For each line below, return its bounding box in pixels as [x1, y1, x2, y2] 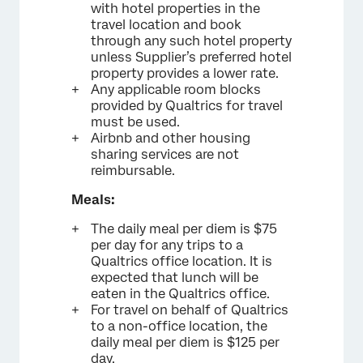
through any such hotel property [91, 33, 292, 49]
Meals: [71, 192, 115, 207]
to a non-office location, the [91, 318, 267, 334]
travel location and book [91, 17, 241, 32]
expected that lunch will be [91, 270, 258, 285]
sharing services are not [91, 147, 239, 162]
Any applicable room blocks [91, 82, 261, 97]
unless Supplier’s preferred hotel [91, 49, 292, 65]
